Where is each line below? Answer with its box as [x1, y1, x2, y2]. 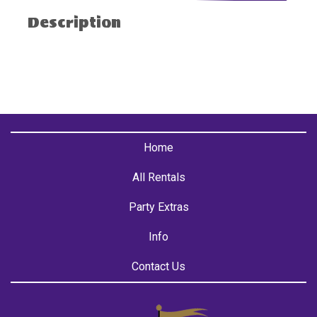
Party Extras [128, 200, 189, 214]
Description [28, 11, 121, 35]
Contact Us [132, 260, 185, 274]
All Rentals [132, 171, 185, 185]
